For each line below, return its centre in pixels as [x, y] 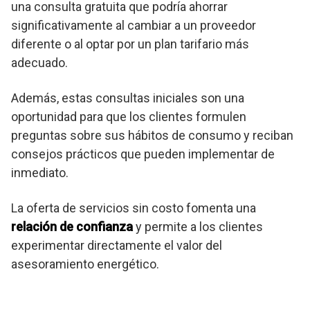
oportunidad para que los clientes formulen [129, 116]
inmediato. [40, 172]
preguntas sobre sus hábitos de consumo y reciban [152, 135]
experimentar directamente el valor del [117, 245]
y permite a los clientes [198, 226]
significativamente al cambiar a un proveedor [134, 25]
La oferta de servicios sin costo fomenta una [134, 208]
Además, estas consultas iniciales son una [128, 98]
